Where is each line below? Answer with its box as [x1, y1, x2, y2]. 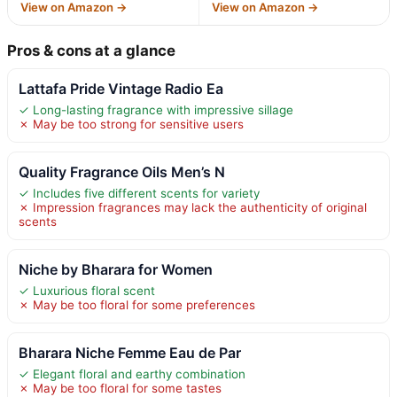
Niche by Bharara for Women [19, 260, 213, 278]
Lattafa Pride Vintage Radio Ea [19, 79, 223, 97]
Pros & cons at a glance [7, 41, 175, 59]
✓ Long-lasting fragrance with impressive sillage [19, 102, 293, 117]
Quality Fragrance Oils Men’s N [19, 162, 225, 181]
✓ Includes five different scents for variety [19, 185, 260, 200]
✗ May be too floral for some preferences [19, 297, 255, 312]
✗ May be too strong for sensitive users [19, 116, 244, 131]
